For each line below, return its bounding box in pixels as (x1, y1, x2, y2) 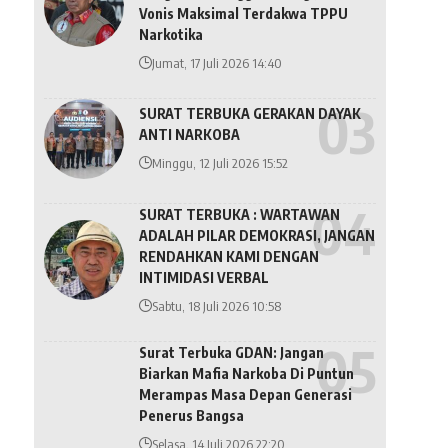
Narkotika (138, 25, 203, 43)
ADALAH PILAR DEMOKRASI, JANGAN (138, 226, 375, 244)
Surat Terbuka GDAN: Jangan (138, 343, 324, 361)
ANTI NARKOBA (138, 126, 243, 144)
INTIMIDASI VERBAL (138, 268, 269, 286)
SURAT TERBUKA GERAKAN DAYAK (138, 105, 361, 123)
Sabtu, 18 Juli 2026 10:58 (151, 297, 281, 314)
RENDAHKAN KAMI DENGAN (138, 247, 319, 265)
